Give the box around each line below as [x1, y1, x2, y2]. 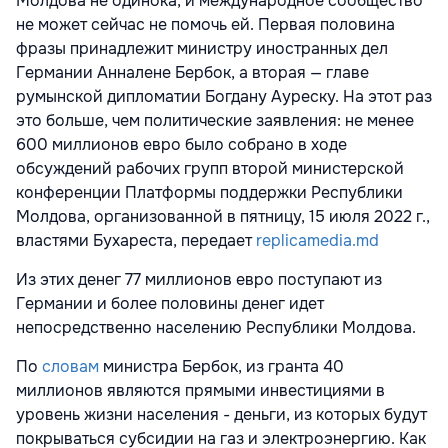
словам [42, 355, 103, 377]
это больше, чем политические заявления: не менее [16, 109, 414, 131]
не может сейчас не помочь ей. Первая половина [16, 13, 395, 35]
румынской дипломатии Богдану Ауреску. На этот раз [16, 85, 432, 107]
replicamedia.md [256, 229, 379, 251]
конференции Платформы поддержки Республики [16, 181, 403, 203]
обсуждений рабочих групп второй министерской [16, 157, 404, 179]
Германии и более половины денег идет [16, 292, 324, 314]
